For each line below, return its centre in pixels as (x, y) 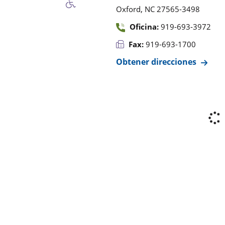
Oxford (128, 9)
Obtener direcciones (156, 62)
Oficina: (144, 27)
